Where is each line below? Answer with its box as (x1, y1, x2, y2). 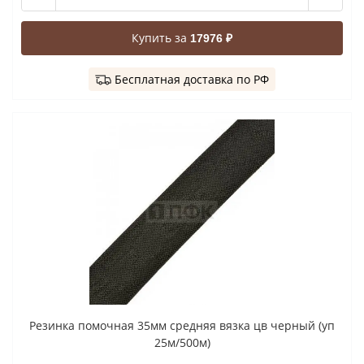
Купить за (132, 30, 190, 45)
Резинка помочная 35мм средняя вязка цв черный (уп (29, 318, 335, 334)
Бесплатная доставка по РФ (115, 71, 269, 87)
